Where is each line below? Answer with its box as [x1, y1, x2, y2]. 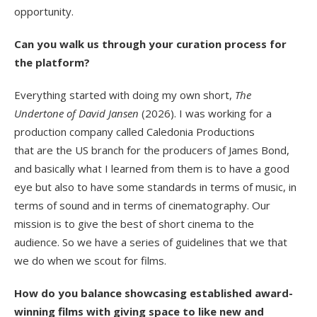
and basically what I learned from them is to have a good [14, 161, 289, 176]
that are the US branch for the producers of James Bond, [14, 143, 289, 158]
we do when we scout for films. [14, 253, 166, 268]
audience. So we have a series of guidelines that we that [14, 235, 287, 250]
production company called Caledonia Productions [14, 125, 255, 139]
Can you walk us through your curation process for [14, 37, 287, 52]
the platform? [14, 55, 90, 70]
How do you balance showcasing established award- [14, 286, 293, 301]
